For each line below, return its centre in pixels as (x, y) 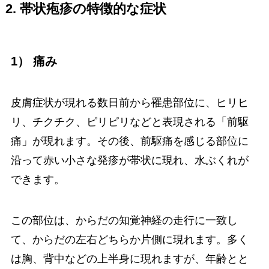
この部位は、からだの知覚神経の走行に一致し (124, 221)
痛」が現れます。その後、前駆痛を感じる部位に (129, 141)
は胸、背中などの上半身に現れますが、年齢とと (129, 259)
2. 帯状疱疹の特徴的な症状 (86, 9)
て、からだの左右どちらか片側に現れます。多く (129, 240)
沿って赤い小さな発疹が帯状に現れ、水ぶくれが (129, 161)
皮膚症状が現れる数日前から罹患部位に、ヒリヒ (129, 103)
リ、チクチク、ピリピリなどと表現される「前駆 (129, 122)
